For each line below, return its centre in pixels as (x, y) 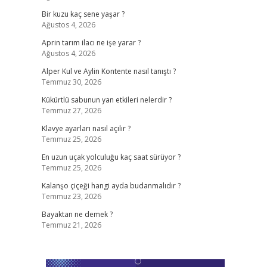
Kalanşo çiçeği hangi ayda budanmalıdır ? (111, 186)
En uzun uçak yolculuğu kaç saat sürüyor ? (111, 157)
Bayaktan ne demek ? (77, 214)
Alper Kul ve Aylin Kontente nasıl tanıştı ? (108, 71)
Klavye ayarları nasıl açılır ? (86, 128)
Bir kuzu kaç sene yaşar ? (83, 14)
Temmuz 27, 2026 (71, 111)
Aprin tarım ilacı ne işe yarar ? (91, 43)
